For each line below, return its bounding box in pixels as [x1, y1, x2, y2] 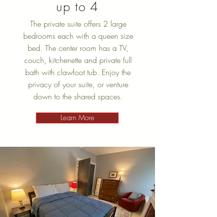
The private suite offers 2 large [30, 18, 126, 29]
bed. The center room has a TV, [28, 43, 128, 53]
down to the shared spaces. [33, 91, 123, 102]
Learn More [60, 113, 94, 123]
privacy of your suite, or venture [28, 79, 128, 90]
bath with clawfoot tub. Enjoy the [25, 67, 131, 77]
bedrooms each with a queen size [23, 31, 133, 41]
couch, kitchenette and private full [24, 55, 132, 65]
